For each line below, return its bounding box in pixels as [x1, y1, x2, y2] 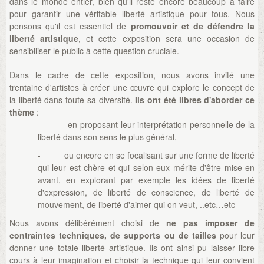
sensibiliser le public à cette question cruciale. [9, 44, 179, 57]
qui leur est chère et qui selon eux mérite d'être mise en [38, 161, 255, 173]
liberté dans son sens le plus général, [38, 130, 177, 143]
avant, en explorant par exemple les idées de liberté [38, 173, 255, 186]
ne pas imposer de [166, 216, 255, 229]
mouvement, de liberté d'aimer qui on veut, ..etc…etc [38, 198, 235, 210]
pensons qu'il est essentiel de [9, 19, 131, 32]
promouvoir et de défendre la [130, 19, 255, 32]
